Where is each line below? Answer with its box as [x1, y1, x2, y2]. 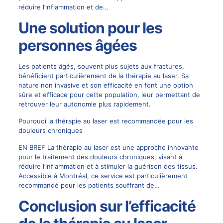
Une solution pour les [18, 18, 162, 37]
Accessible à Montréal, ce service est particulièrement [18, 171, 188, 180]
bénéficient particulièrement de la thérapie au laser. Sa [18, 71, 189, 80]
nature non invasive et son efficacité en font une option [18, 81, 193, 89]
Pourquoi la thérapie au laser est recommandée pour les [18, 116, 193, 125]
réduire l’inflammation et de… [18, 2, 109, 11]
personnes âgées [18, 36, 137, 54]
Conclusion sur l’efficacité [18, 197, 196, 215]
